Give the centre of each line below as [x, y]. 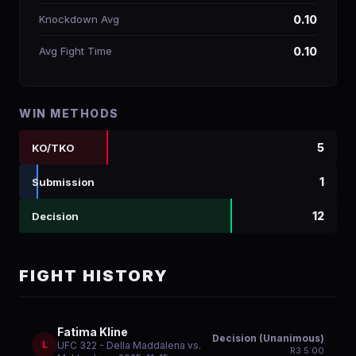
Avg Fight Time [75, 51]
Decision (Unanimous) [268, 338]
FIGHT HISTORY [94, 276]
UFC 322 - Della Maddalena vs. [129, 345]
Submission [63, 182]
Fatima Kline [93, 332]
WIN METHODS [69, 113]
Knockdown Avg [79, 19]
